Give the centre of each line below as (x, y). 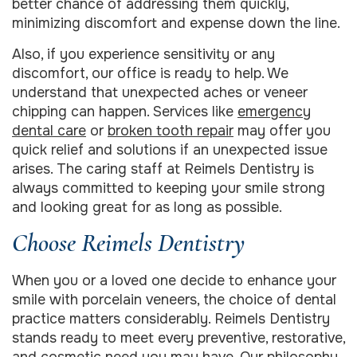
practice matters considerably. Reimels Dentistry (171, 318)
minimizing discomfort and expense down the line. (176, 24)
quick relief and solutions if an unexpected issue (170, 149)
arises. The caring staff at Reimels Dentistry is (163, 169)
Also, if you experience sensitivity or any (143, 54)
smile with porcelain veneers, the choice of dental (174, 299)
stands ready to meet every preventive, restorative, (178, 337)
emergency (274, 111)
